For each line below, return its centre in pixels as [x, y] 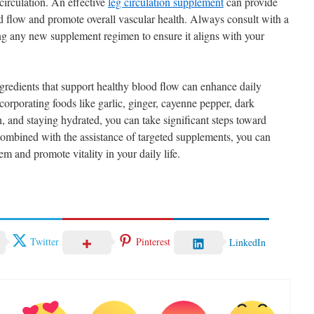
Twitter [45, 241]
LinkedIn [247, 243]
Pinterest [153, 241]
